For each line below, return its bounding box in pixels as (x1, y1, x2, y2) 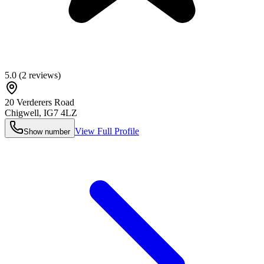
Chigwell (5, 108, 39, 118)
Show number (24, 127, 70, 137)
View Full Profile (75, 126, 139, 137)
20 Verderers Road (5, 97, 74, 108)
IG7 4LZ (44, 108, 77, 118)
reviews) (27, 70, 61, 81)
